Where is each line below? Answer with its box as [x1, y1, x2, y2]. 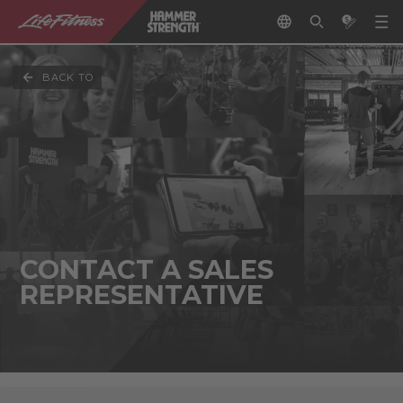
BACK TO [41, 70, 94, 84]
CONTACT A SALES [19, 254, 273, 286]
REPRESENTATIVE [19, 279, 264, 311]
